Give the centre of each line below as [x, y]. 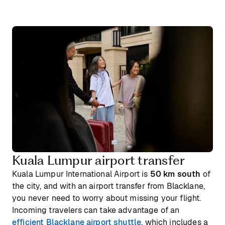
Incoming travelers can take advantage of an [96, 210]
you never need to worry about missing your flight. [107, 198]
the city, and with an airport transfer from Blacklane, [109, 186]
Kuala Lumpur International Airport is [81, 174]
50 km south [175, 174]
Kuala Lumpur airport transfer [99, 160]
